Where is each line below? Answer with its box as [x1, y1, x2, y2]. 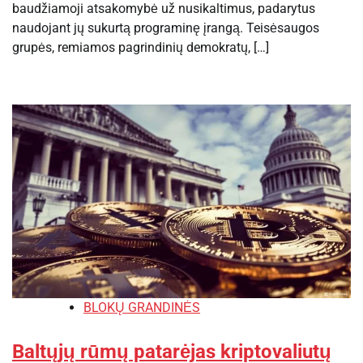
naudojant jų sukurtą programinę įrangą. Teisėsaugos [12, 20, 319, 36]
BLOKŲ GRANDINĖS [83, 300, 200, 316]
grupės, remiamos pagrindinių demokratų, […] [12, 40, 269, 56]
